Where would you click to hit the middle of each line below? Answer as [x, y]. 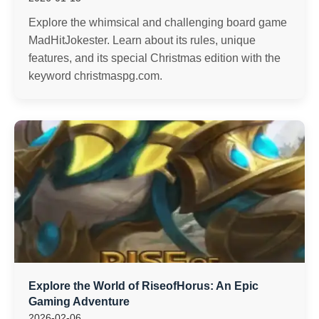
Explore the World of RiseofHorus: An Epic [143, 286]
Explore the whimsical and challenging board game [158, 22]
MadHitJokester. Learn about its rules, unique [142, 40]
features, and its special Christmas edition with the [155, 58]
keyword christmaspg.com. [95, 76]
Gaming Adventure [79, 302]
